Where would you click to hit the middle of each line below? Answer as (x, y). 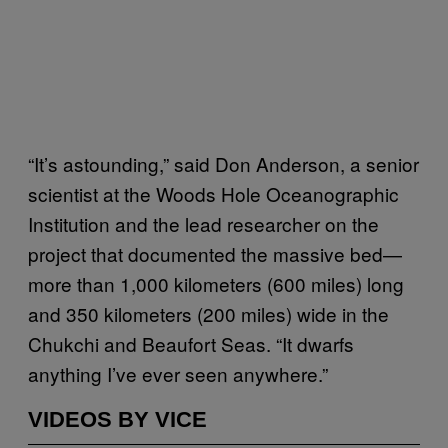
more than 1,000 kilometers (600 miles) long (216, 283)
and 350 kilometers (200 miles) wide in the (208, 313)
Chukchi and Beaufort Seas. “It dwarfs (191, 343)
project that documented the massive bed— (215, 253)
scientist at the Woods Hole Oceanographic (213, 193)
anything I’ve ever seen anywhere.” (178, 373)
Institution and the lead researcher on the (203, 223)
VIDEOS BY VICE (117, 419)
